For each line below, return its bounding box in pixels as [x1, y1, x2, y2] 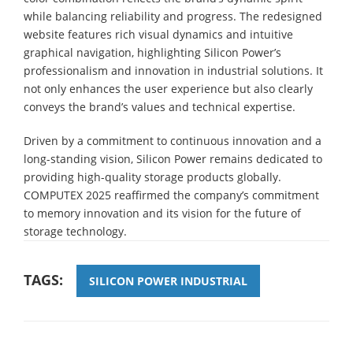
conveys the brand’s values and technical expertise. [24, 98, 295, 114]
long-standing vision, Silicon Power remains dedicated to [24, 150, 322, 166]
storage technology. [24, 223, 127, 239]
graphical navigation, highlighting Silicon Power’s [24, 44, 281, 60]
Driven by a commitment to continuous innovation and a [24, 132, 321, 148]
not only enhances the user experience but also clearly [24, 80, 313, 96]
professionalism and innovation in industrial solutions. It [24, 62, 323, 78]
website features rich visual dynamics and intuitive [24, 26, 293, 42]
